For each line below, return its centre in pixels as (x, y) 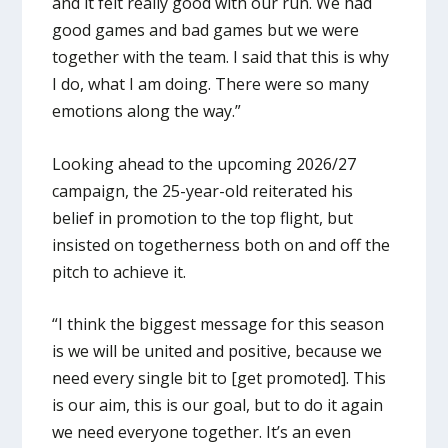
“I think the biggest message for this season (218, 324)
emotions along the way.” (147, 111)
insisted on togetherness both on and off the (221, 244)
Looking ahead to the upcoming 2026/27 (204, 163)
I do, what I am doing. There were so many (211, 84)
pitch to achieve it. (119, 271)
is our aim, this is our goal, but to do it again (218, 405)
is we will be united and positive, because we (217, 351)
